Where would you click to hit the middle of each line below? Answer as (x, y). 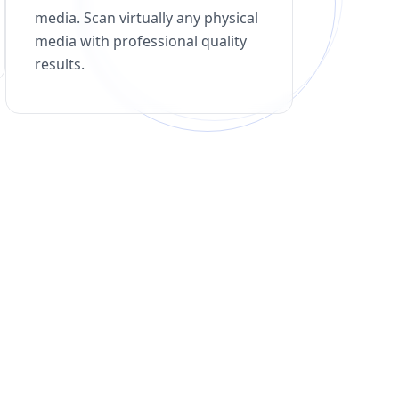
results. (60, 64)
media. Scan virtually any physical (147, 18)
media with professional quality (141, 41)
